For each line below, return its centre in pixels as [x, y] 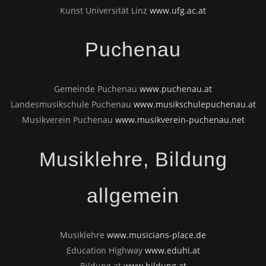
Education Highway [105, 250]
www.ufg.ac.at [178, 10]
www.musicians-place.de [156, 235]
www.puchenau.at [176, 89]
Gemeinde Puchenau [97, 89]
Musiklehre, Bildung [133, 159]
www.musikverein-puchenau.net [180, 120]
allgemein [133, 195]
